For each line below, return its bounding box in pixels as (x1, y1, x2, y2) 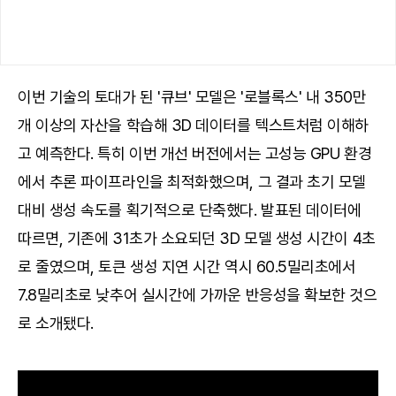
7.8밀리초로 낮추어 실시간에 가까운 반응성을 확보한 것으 (18, 286, 377, 305)
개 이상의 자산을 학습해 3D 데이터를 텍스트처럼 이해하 (18, 116, 369, 135)
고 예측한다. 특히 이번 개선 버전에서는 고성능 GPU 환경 (18, 144, 372, 164)
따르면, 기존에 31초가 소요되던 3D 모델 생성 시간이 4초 (18, 229, 376, 248)
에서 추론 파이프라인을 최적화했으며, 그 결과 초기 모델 (18, 172, 367, 192)
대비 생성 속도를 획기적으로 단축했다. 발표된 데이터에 (18, 201, 362, 220)
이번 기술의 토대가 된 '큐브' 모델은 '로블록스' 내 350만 (18, 88, 367, 107)
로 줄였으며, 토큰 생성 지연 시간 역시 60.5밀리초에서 (18, 257, 356, 277)
